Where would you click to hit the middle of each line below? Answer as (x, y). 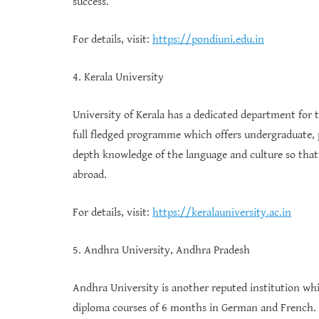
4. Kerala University (118, 78)
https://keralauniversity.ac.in (222, 213)
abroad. (90, 175)
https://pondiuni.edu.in (208, 40)
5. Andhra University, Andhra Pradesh (161, 251)
